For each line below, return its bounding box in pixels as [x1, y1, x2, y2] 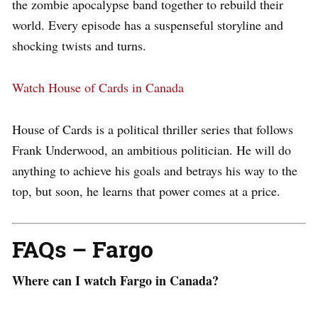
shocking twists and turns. [12, 37, 146, 55]
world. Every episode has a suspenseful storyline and [12, 16, 283, 34]
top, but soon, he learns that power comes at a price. [12, 182, 280, 200]
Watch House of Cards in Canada [12, 79, 184, 97]
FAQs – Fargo [12, 234, 153, 265]
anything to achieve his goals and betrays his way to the [12, 162, 297, 180]
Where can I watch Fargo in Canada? [12, 271, 219, 290]
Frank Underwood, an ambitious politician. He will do [12, 141, 291, 159]
